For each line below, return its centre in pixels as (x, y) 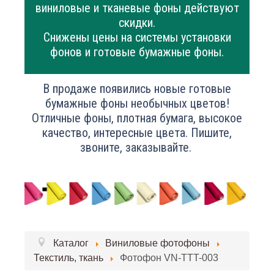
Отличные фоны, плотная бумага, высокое (137, 118)
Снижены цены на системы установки (137, 37)
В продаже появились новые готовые (137, 88)
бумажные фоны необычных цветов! (137, 103)
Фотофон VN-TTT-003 (169, 257)
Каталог (71, 243)
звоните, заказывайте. (137, 147)
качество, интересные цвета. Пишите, (137, 132)
